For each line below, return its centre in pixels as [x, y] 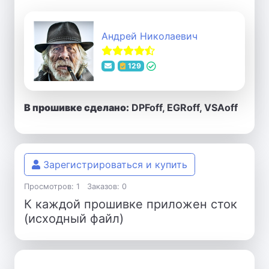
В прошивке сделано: [77, 107]
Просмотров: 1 [52, 186]
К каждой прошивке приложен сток [131, 204]
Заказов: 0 [107, 186]
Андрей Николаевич [150, 36]
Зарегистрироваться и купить [114, 165]
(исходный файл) [74, 219]
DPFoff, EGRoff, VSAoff [183, 107]
